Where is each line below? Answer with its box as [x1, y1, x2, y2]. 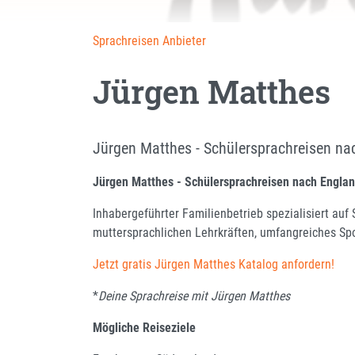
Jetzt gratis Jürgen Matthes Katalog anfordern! [93, 256, 334, 272]
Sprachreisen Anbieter [93, 32, 206, 48]
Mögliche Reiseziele [93, 319, 196, 335]
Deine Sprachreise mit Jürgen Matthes [98, 288, 290, 303]
